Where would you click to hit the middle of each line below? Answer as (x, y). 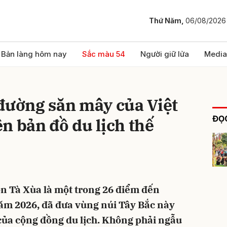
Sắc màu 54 (104, 54)
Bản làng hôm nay (34, 54)
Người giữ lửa (165, 54)
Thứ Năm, (167, 21)
